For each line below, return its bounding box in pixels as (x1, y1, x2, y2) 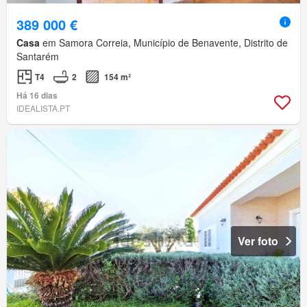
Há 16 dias (16, 89, 58, 102)
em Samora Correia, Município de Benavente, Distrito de (40, 36, 288, 50)
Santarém (16, 49, 59, 64)
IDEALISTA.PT (16, 102, 70, 114)
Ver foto (238, 233, 278, 249)
